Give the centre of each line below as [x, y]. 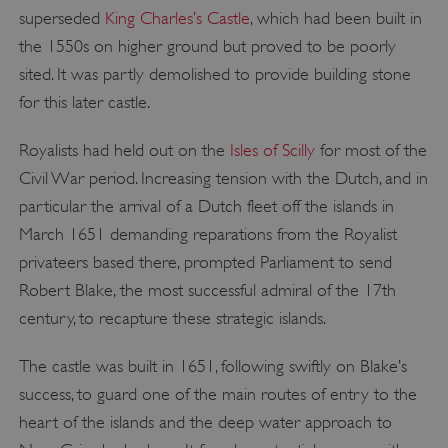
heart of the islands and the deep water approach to [205, 422]
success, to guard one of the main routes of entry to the [217, 394]
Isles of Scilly [272, 150]
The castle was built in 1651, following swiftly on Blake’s [212, 366]
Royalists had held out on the [124, 150]
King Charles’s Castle [177, 18]
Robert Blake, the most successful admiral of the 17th [207, 290]
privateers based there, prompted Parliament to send [205, 262]
